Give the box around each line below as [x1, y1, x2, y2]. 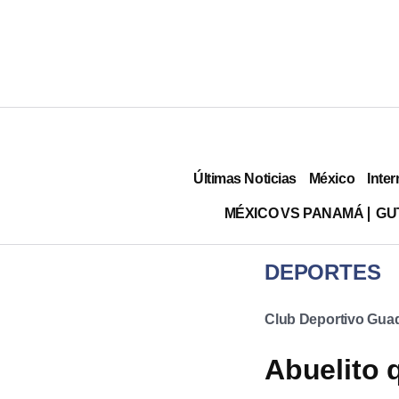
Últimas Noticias [193, 170, 297, 186]
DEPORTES [265, 260, 381, 284]
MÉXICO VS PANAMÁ [224, 205, 364, 221]
